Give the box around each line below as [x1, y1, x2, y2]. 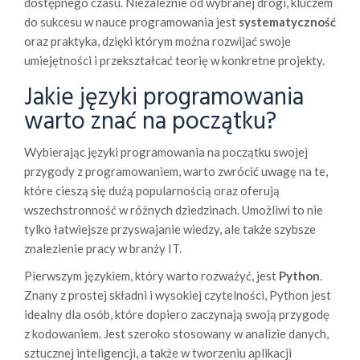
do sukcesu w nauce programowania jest [24, 14, 239, 30]
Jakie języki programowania [24, 79, 304, 118]
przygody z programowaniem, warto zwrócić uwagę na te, [24, 164, 328, 179]
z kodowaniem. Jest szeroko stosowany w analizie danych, [24, 326, 329, 342]
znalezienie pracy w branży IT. [24, 241, 182, 256]
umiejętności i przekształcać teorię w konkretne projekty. [24, 53, 325, 68]
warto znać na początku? [24, 103, 276, 142]
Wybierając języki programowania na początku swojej [24, 145, 308, 160]
